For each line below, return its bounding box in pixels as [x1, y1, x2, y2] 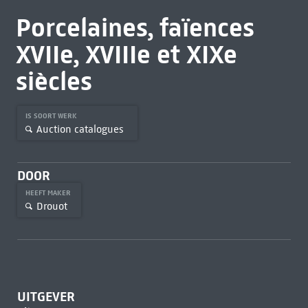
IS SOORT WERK [25, 111, 79, 120]
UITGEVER [16, 289, 75, 305]
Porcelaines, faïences [15, 12, 254, 43]
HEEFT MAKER [25, 188, 73, 197]
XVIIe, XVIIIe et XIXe [15, 38, 237, 70]
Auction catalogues [36, 122, 124, 135]
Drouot [36, 199, 67, 212]
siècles [15, 65, 92, 97]
